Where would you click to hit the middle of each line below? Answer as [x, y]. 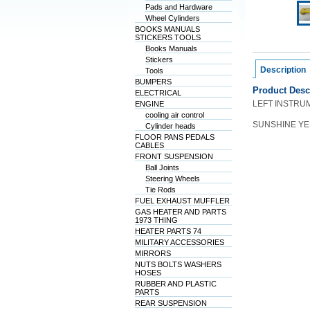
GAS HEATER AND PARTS [180, 212]
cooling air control [174, 115]
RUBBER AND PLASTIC [175, 284]
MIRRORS [153, 253]
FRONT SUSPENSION [174, 156]
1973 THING [156, 220]
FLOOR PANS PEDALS [174, 137]
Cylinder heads [170, 126]
